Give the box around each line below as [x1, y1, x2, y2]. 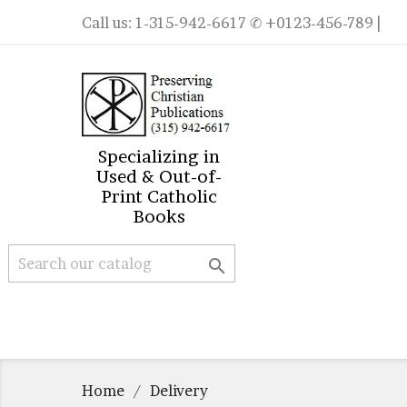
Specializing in [97, 145, 220, 168]
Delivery [150, 382, 208, 400]
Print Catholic [100, 185, 217, 208]
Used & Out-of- [95, 165, 222, 188]
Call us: [82, 14, 135, 32]
